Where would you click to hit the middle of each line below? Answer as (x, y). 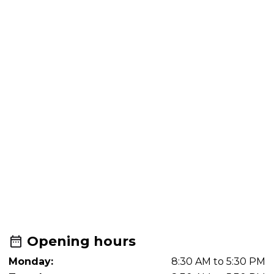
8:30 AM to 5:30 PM (218, 261)
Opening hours (80, 241)
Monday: (31, 261)
